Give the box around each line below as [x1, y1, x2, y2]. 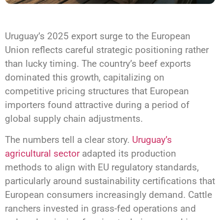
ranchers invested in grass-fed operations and [5, 202, 196, 214]
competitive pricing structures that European [5, 85, 189, 97]
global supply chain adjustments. [5, 113, 143, 125]
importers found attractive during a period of [5, 99, 190, 111]
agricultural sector [5, 147, 80, 159]
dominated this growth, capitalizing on [5, 72, 165, 83]
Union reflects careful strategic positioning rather [5, 44, 209, 56]
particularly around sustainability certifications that [5, 175, 215, 187]
